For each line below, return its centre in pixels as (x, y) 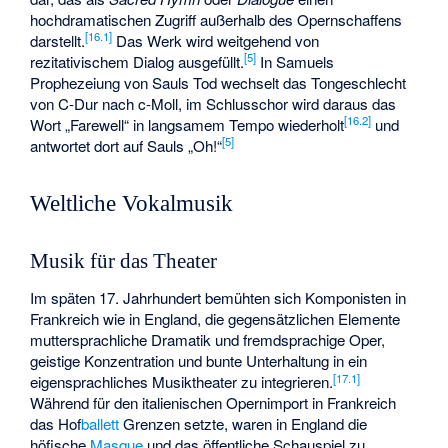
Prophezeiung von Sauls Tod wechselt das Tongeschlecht (218, 82)
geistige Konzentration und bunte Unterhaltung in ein (199, 361)
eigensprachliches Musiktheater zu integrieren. (182, 382)
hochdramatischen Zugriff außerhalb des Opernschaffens (216, 19)
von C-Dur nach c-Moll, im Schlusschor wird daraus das (213, 103)
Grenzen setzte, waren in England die (243, 424)
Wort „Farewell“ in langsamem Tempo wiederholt (187, 124)
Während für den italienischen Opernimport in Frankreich (213, 403)
